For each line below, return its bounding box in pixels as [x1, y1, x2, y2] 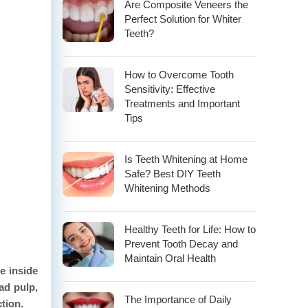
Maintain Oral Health [124, 252, 216, 265]
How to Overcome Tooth [124, 69, 234, 81]
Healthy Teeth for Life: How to [124, 223, 256, 236]
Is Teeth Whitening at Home [124, 153, 247, 166]
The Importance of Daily [124, 294, 232, 306]
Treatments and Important [124, 98, 240, 110]
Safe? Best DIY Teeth [124, 168, 221, 180]
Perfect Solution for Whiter [124, 13, 241, 25]
